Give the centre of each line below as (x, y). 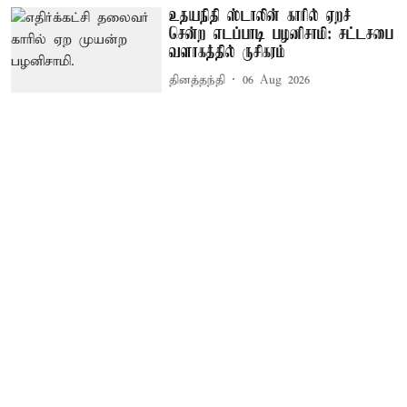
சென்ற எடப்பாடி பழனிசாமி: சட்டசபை (282, 35)
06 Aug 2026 (277, 80)
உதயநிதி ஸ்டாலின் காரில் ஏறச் (261, 17)
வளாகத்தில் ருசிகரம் (228, 53)
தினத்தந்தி (198, 80)
